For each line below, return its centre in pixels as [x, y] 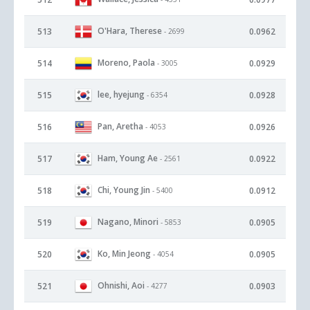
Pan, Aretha [120, 126]
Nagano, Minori [128, 221]
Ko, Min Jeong [125, 253]
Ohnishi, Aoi [121, 285]
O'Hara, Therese [130, 30]
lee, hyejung [121, 94]
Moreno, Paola [126, 62]
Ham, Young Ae [128, 158]
